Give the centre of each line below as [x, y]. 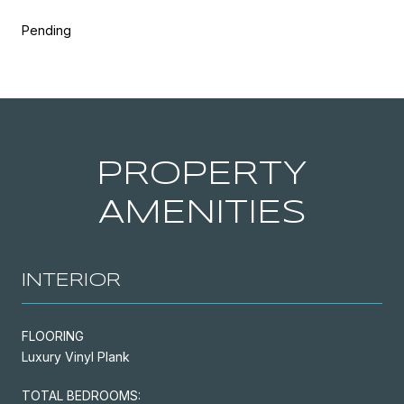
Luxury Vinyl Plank [76, 356]
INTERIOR [71, 280]
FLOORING [53, 335]
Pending [46, 30]
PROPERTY [202, 174]
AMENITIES [202, 213]
